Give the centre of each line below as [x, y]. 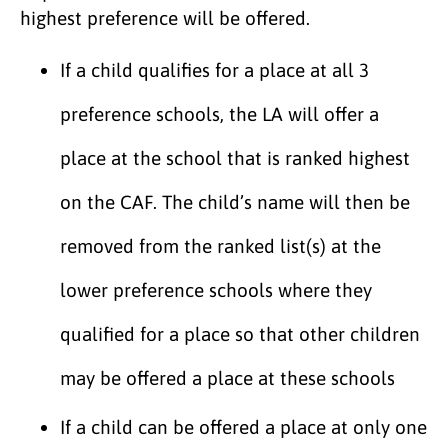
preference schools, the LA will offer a [219, 113]
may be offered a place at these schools [227, 377]
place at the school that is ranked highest [235, 157]
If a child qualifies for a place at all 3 [214, 69]
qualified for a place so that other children [240, 333]
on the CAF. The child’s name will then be [235, 201]
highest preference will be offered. [165, 17]
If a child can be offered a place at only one [243, 426]
